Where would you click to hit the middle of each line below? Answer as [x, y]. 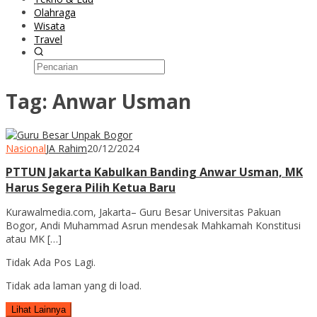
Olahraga [55, 12]
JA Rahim [67, 148]
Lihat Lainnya [39, 309]
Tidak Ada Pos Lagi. [51, 262]
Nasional [26, 148]
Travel [48, 39]
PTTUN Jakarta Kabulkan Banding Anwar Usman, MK [154, 172]
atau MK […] [34, 238]
